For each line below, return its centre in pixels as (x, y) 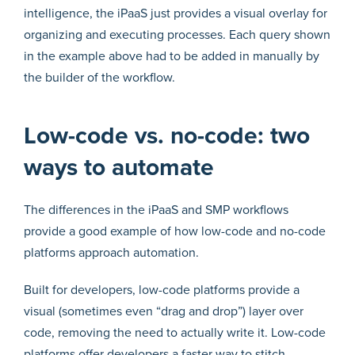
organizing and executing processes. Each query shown (177, 34)
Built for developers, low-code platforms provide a (162, 290)
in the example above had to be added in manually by (172, 56)
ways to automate (119, 167)
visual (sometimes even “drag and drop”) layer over (164, 311)
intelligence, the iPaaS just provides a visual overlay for (176, 13)
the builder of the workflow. (99, 77)
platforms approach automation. (111, 252)
